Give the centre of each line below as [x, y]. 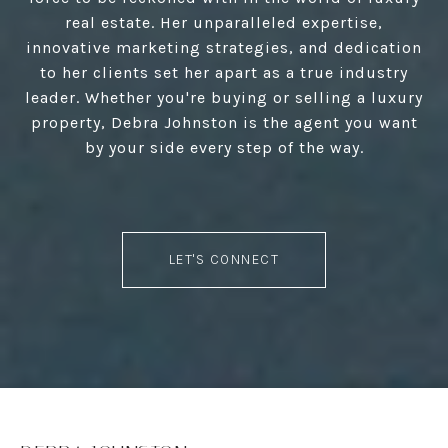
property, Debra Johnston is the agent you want [224, 123]
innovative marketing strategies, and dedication [224, 48]
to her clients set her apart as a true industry [224, 73]
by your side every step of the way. [224, 148]
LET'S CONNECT [224, 260]
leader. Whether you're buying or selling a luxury [224, 98]
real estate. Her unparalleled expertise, [224, 23]
